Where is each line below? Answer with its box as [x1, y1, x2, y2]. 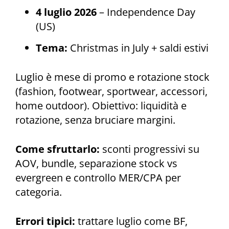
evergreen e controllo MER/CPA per [15, 170, 181, 185]
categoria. [15, 185, 62, 199]
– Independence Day [97, 5, 195, 19]
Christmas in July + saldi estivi [67, 41, 209, 55]
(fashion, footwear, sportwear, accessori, [15, 84, 208, 99]
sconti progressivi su [100, 142, 199, 156]
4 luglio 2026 [36, 5, 97, 19]
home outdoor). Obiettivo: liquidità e [15, 99, 187, 113]
